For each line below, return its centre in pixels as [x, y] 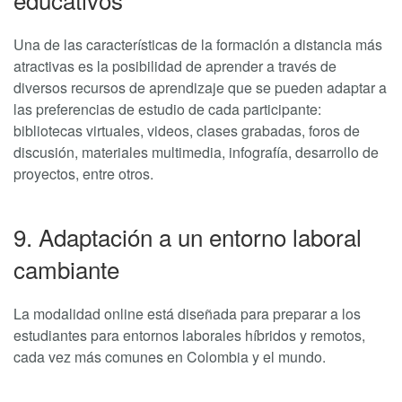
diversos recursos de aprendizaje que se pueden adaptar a [200, 88]
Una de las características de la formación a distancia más [198, 45]
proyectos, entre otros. [83, 174]
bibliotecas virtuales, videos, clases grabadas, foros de [187, 131]
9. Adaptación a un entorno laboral [188, 237]
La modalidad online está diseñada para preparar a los [187, 314]
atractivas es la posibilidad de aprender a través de [175, 66]
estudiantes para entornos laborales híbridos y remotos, [189, 336]
